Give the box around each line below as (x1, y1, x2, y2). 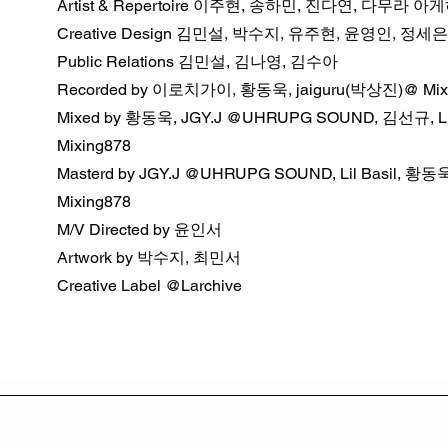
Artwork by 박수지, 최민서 (57, 248, 241, 267)
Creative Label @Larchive (57, 276, 242, 295)
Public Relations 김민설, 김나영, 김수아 (57, 52, 338, 71)
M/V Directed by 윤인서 (57, 220, 222, 239)
